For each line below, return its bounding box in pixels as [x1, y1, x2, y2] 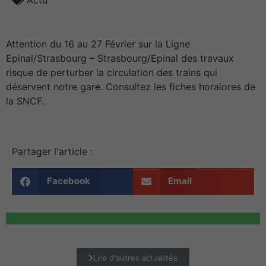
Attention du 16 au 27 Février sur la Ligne [6, 38, 190, 50]
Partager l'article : [12, 145, 93, 157]
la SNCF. [6, 95, 47, 107]
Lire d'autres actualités [93, 252, 178, 262]
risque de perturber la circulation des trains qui [6, 66, 217, 79]
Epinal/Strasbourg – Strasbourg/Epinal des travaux [6, 52, 234, 65]
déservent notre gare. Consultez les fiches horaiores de [6, 81, 255, 93]
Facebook [46, 175, 90, 187]
